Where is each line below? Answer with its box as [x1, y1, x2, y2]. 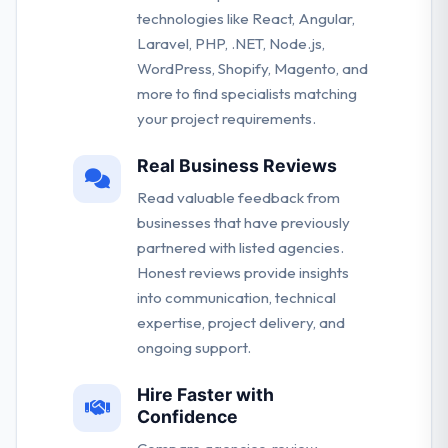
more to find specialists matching [137, 84, 357, 104]
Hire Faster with [137, 384, 274, 406]
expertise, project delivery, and [137, 313, 345, 333]
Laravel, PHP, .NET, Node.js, [137, 34, 325, 54]
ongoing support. [137, 338, 251, 358]
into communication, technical [137, 288, 336, 308]
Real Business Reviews [137, 155, 337, 177]
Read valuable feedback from [137, 188, 340, 208]
